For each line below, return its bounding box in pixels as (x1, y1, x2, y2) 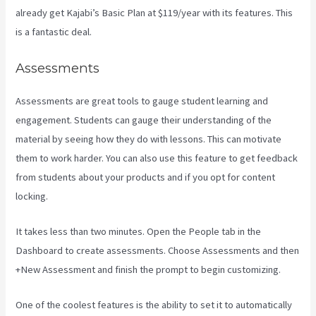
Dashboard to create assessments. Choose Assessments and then (16, 244, 300, 257)
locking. (16, 189, 49, 202)
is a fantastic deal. (16, 25, 92, 39)
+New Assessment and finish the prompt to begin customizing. (16, 263, 281, 276)
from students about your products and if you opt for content (16, 170, 276, 183)
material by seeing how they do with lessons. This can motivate (16, 132, 282, 145)
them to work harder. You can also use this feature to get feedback (16, 151, 298, 164)
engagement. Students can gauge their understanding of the (16, 113, 272, 126)
